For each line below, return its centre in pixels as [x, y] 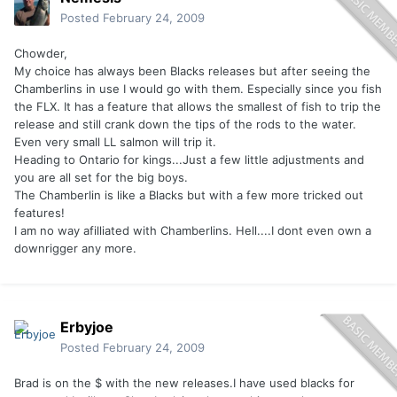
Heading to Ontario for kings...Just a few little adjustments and [189, 160]
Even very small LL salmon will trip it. [115, 142]
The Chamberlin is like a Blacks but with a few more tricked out [189, 195]
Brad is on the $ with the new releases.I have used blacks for [184, 383]
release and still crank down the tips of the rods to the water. [185, 125]
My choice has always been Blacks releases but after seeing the [192, 71]
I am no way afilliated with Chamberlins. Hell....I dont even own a [193, 231]
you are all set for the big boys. [101, 178]
